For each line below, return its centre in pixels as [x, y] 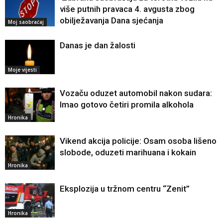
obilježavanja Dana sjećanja [111, 21]
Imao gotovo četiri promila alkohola [127, 105]
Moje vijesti [22, 70]
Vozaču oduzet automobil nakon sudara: [136, 93]
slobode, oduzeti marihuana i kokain [128, 153]
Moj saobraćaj [26, 22]
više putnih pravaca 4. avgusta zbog [127, 9]
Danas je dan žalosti [98, 46]
